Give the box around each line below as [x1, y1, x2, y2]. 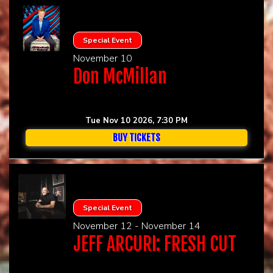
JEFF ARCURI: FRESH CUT [73, 232, 236, 255]
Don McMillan [73, 65, 167, 88]
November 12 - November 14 [73, 219, 200, 233]
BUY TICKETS [113, 131, 160, 144]
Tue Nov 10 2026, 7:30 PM [85, 115, 188, 126]
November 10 [73, 51, 132, 65]
